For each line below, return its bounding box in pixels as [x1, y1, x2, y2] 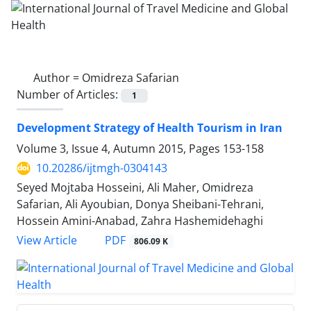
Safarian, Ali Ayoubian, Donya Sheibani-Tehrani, [17, 196, 264, 212]
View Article [17, 233, 77, 249]
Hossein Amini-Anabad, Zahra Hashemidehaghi [17, 213, 263, 229]
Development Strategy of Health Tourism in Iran [17, 120, 283, 136]
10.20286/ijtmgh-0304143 [36, 160, 167, 176]
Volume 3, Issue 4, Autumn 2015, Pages [17, 141, 223, 157]
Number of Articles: [17, 87, 121, 102]
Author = [33, 70, 82, 85]
